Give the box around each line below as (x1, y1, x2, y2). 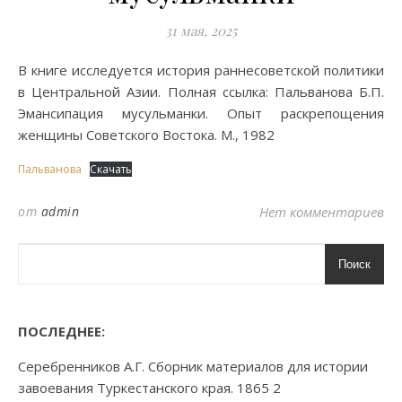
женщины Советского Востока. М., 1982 (18, 126, 275, 144)
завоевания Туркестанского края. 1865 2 (18, 379, 281, 397)
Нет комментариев (259, 203, 384, 221)
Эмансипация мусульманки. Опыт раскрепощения (18, 104, 384, 122)
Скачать (90, 162, 132, 177)
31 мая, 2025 (165, 22, 237, 39)
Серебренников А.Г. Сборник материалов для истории (18, 357, 368, 375)
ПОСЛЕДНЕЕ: (18, 322, 105, 340)
